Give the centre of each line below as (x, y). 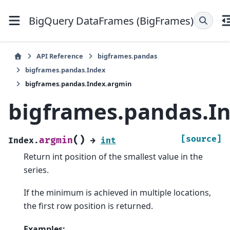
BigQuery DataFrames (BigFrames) (111, 21)
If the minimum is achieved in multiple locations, (117, 193)
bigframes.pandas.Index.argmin (78, 84)
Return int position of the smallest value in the (113, 156)
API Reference (60, 56)
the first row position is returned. (88, 206)
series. (36, 170)
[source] (201, 139)
